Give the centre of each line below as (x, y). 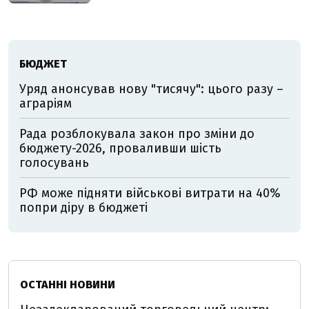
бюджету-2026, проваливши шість (120, 148)
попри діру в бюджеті (83, 208)
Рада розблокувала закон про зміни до (137, 134)
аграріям (46, 103)
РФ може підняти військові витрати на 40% (150, 193)
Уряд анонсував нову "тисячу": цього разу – (151, 89)
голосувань (54, 163)
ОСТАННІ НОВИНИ (68, 285)
